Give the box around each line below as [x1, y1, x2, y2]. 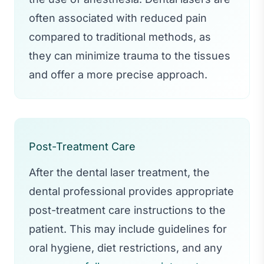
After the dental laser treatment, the [29, 166, 210, 179]
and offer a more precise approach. [29, 68, 207, 81]
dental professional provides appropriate [29, 184, 234, 197]
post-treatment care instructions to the [29, 203, 226, 216]
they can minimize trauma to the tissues [29, 49, 230, 62]
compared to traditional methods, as [29, 30, 211, 43]
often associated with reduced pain [29, 11, 207, 24]
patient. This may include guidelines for [29, 222, 227, 235]
